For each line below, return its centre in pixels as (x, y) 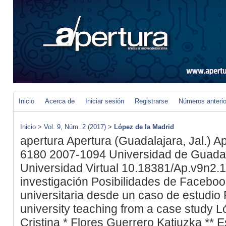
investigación (54, 181)
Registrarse (151, 101)
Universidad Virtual (69, 168)
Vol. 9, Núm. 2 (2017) (75, 127)
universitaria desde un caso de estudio (120, 195)
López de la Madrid (144, 127)
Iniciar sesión (105, 101)
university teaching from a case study (117, 209)
